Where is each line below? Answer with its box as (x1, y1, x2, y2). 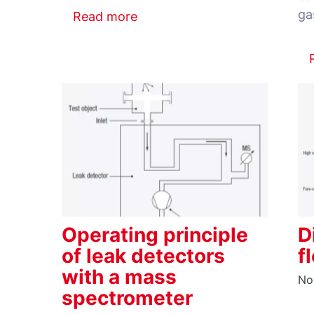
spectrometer (62, 285, 193, 310)
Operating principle (62, 222, 248, 247)
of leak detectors (62, 243, 225, 268)
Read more (73, 8, 138, 24)
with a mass (62, 264, 177, 289)
